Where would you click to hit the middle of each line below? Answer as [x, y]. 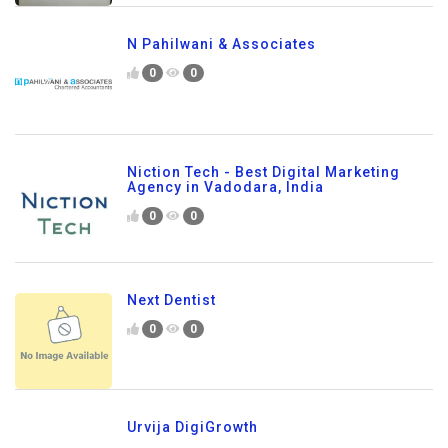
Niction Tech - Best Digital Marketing [263, 171]
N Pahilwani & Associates [221, 43]
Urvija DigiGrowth [192, 427]
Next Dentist [171, 299]
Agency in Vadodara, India [225, 186]
